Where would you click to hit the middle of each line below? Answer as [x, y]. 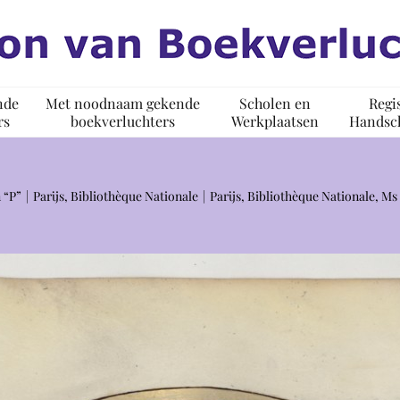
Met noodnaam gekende [123, 103]
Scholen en [275, 103]
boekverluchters [123, 121]
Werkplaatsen [275, 121]
